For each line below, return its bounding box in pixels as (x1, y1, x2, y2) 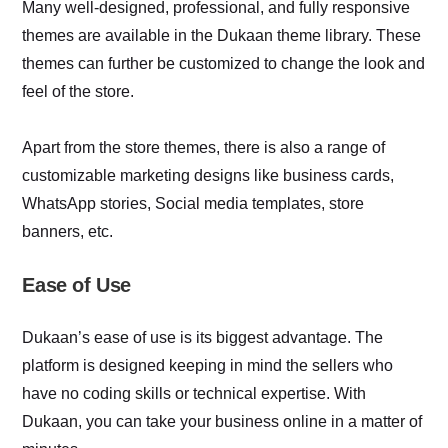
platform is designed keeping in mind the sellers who (22, 356, 394, 374)
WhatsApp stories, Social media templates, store (22, 194, 365, 212)
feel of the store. (22, 82, 135, 100)
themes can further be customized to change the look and (22, 54, 426, 72)
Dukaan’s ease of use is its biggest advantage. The (22, 328, 384, 346)
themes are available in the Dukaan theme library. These (22, 26, 422, 44)
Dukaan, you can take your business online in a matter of (22, 412, 423, 430)
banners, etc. (22, 222, 114, 240)
